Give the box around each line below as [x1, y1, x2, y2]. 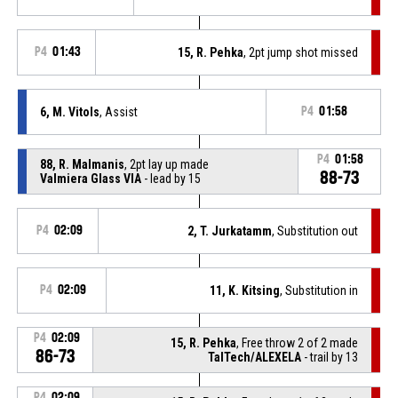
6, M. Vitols [39, 104, 99, 119]
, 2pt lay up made [123, 156, 209, 171]
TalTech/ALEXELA [208, 349, 302, 364]
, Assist [99, 104, 138, 119]
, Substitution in [280, 283, 359, 298]
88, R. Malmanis [39, 156, 124, 171]
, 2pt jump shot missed [243, 44, 359, 60]
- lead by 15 [140, 171, 201, 186]
